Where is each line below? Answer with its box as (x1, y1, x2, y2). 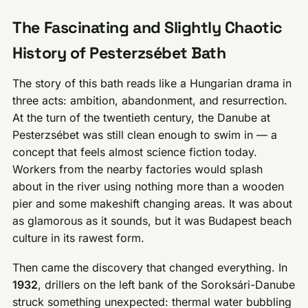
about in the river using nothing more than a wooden (12, 179, 285, 193)
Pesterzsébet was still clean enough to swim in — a (12, 128, 278, 142)
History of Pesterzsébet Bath (12, 43, 226, 64)
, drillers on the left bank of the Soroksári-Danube (38, 277, 296, 291)
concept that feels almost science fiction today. (12, 145, 258, 159)
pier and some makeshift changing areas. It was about (12, 197, 293, 210)
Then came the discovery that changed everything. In (12, 260, 288, 274)
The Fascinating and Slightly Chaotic (12, 17, 283, 38)
